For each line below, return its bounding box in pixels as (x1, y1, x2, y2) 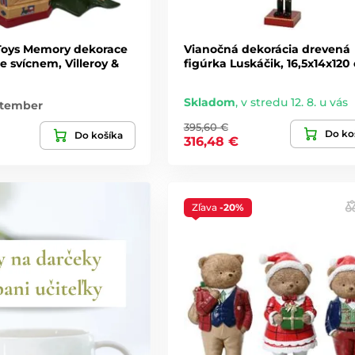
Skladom (183, 94, 235, 109)
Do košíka (74, 128, 123, 141)
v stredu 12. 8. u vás (240, 94, 348, 109)
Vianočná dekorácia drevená (183, 41, 350, 56)
